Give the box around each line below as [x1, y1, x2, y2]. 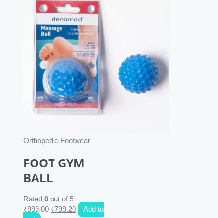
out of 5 [48, 195, 73, 203]
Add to [83, 205, 104, 214]
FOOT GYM [23, 155, 85, 171]
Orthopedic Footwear [23, 137, 90, 145]
